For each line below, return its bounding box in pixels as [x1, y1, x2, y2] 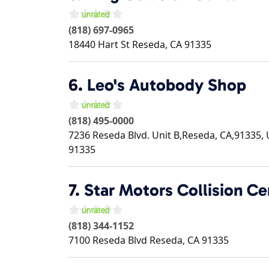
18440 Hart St [68, 38, 130, 51]
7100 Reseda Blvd [68, 234, 147, 247]
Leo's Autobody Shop [87, 75, 246, 95]
